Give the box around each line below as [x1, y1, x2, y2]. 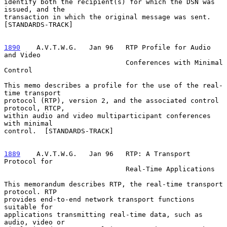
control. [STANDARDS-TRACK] [4, 127, 113, 135]
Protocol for [4, 157, 53, 165]
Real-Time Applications [4, 165, 126, 173]
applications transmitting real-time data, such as [4, 210, 203, 218]
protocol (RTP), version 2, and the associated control [4, 96, 219, 104]
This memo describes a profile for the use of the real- [4, 81, 223, 89]
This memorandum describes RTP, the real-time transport [4, 180, 223, 188]
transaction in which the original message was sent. [4, 13, 211, 21]
